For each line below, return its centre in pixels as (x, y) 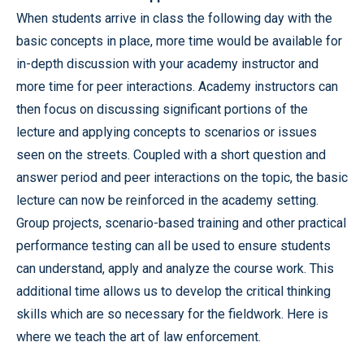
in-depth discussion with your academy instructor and (167, 64)
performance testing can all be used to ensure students (173, 246)
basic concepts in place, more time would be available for (179, 41)
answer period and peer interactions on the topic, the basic (182, 178)
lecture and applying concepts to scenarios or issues (167, 132)
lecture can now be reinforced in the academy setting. (167, 200)
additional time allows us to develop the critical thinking (173, 291)
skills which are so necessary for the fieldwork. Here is (172, 314)
